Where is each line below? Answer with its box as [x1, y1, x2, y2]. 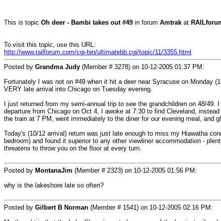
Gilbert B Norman [35, 204, 88, 211]
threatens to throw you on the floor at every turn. [4, 145, 142, 152]
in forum [135, 19, 160, 26]
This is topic [4, 19, 41, 26]
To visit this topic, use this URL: [4, 41, 96, 48]
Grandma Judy [35, 63, 80, 71]
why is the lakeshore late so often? [4, 182, 104, 189]
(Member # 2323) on [73, 167, 134, 174]
